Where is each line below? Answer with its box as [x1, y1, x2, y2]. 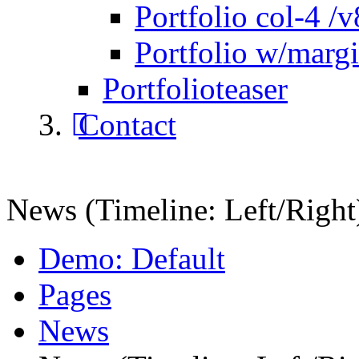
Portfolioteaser [103, 71, 288, 107]
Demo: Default [38, 241, 225, 276]
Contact [79, 107, 176, 143]
